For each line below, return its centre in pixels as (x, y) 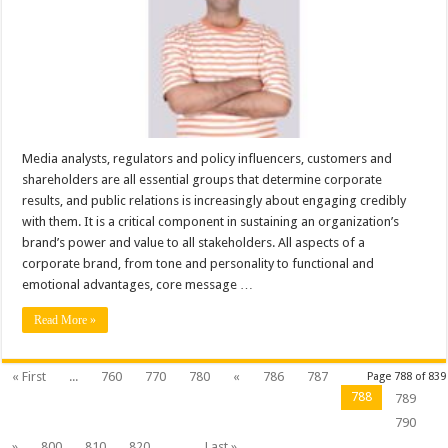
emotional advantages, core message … (138, 285)
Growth (255, 143)
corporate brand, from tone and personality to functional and (198, 264)
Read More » (65, 320)
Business (260, 182)
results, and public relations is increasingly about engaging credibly (214, 201)
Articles (255, 78)
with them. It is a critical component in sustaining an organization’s (211, 222)
